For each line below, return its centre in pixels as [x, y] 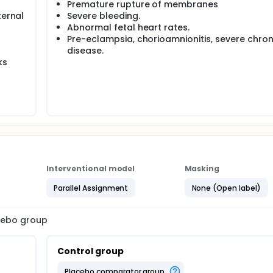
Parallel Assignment [91, 188]
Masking [202, 168]
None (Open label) [226, 188]
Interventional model [91, 168]
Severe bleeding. [104, 16]
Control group [90, 251]
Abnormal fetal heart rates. [129, 27]
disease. [85, 51]
